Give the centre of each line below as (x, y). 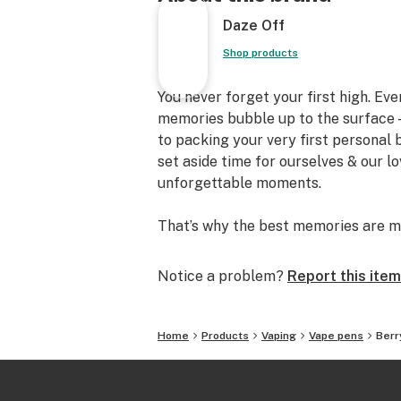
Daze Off (253, 26)
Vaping (279, 336)
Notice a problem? (221, 276)
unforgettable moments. (239, 183)
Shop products (260, 53)
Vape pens (336, 336)
